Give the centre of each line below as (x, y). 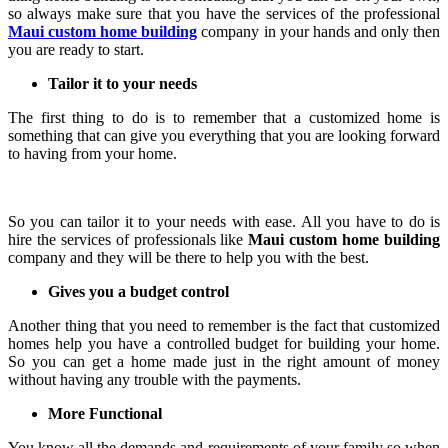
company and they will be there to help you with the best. (188, 257)
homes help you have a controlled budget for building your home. (224, 343)
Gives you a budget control (138, 291)
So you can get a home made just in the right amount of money (224, 361)
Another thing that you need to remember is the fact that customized (224, 325)
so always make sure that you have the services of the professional (224, 13)
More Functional (105, 413)
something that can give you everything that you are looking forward (224, 135)
